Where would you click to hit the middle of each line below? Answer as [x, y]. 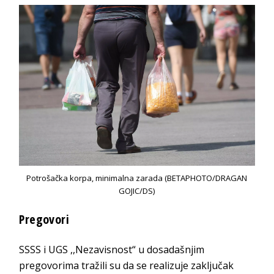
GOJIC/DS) [137, 191]
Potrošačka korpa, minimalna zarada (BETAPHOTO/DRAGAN [137, 178]
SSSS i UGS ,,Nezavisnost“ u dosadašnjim [112, 250]
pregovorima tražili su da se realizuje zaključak [127, 266]
